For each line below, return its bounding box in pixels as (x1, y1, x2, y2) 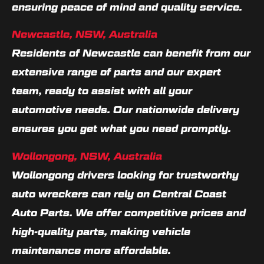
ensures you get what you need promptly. (12, 123, 231, 135)
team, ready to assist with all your (12, 85, 192, 97)
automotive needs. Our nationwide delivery (12, 104, 239, 116)
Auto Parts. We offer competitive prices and (12, 206, 246, 219)
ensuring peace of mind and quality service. (12, 1, 242, 14)
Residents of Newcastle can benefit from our (12, 47, 250, 60)
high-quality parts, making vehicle (12, 225, 190, 237)
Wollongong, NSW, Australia (12, 150, 162, 162)
